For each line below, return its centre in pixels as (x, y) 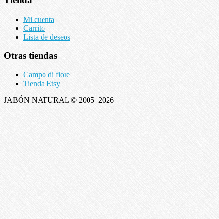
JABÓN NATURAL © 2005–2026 (59, 100)
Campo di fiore (47, 75)
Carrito (34, 28)
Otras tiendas (31, 56)
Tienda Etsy (42, 84)
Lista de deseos (47, 37)
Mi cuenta (39, 19)
